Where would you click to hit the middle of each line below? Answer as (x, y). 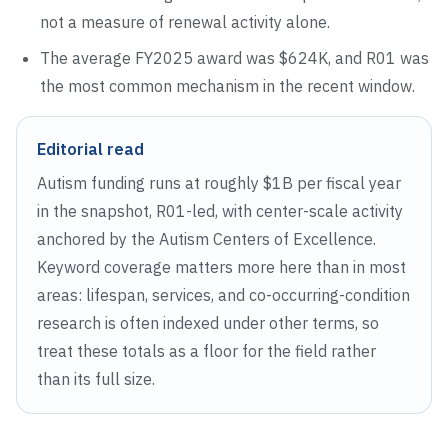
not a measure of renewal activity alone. (185, 22)
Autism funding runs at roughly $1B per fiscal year (219, 183)
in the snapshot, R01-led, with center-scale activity (220, 211)
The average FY (96, 58)
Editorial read (90, 149)
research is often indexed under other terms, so (208, 323)
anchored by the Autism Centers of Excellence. (206, 239)
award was (236, 58)
